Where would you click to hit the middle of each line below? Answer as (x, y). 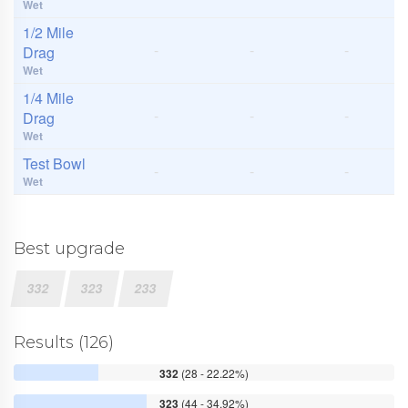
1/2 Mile (48, 32)
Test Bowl (54, 163)
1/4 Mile (48, 97)
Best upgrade (69, 248)
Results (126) (64, 342)
